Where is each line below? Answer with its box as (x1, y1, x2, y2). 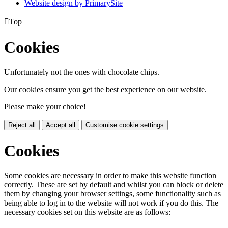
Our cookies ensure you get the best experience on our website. (4, 85, 207, 94)
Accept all (46, 121, 75, 129)
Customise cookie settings (85, 121, 164, 129)
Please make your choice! (4, 102, 86, 111)
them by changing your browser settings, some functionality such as (4, 189, 221, 198)
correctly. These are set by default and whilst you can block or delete (4, 180, 223, 189)
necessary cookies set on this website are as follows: (4, 208, 170, 217)
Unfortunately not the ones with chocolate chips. (4, 68, 159, 77)
